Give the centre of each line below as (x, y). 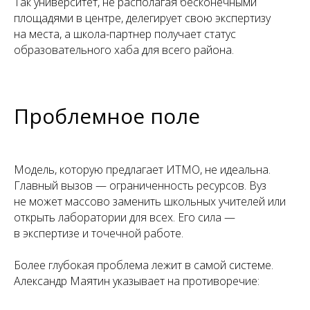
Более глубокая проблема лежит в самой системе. (144, 265)
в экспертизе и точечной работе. (99, 233)
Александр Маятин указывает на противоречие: (137, 281)
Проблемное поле (107, 116)
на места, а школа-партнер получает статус (125, 34)
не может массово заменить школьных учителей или (150, 201)
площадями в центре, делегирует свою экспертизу (142, 18)
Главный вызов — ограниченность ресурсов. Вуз (140, 185)
